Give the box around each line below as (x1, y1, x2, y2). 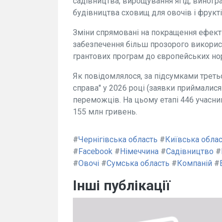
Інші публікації (73, 177, 170, 194)
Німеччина (120, 146, 159, 156)
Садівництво (166, 146, 214, 156)
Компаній (177, 158, 212, 168)
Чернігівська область (78, 134, 158, 144)
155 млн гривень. (73, 107, 137, 116)
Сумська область (107, 158, 169, 168)
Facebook (78, 146, 112, 156)
